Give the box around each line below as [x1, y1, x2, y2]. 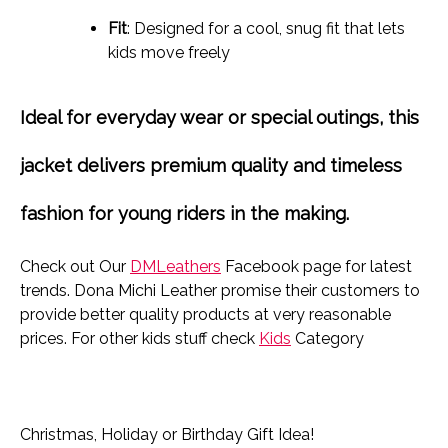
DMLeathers [130, 256, 221, 276]
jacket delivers [20, 155, 150, 177]
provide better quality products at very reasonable [20, 304, 391, 324]
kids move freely [108, 43, 230, 63]
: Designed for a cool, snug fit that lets [127, 19, 405, 39]
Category [291, 328, 364, 348]
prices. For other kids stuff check [20, 328, 259, 348]
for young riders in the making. [83, 203, 349, 225]
